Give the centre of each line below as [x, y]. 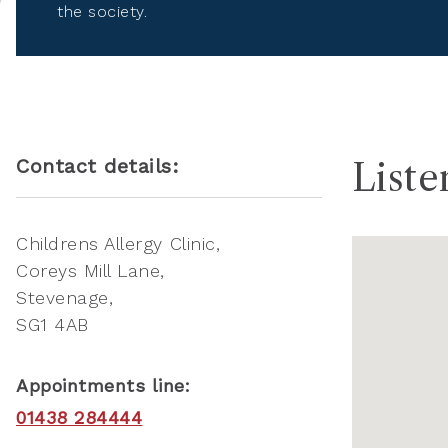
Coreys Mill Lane [88, 270]
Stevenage [62, 297]
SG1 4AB [52, 324]
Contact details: [98, 165]
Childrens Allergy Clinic [116, 243]
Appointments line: [103, 385]
